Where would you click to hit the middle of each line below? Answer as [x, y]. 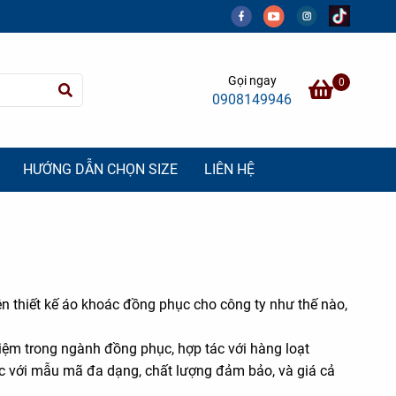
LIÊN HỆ [229, 169]
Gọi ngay [252, 80]
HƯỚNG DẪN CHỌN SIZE [100, 169]
